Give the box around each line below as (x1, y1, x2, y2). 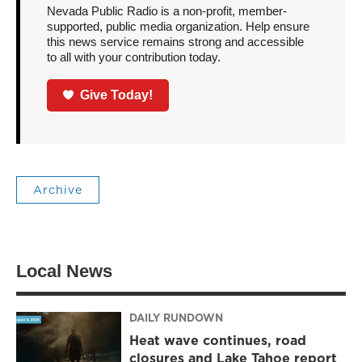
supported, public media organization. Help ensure (46, 19, 309, 33)
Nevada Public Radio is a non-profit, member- (46, 4, 287, 18)
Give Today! (80, 87, 154, 102)
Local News (16, 260, 112, 281)
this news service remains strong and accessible (46, 35, 304, 48)
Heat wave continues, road (129, 331, 306, 350)
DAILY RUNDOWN (129, 310, 223, 326)
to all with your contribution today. (46, 50, 221, 64)
